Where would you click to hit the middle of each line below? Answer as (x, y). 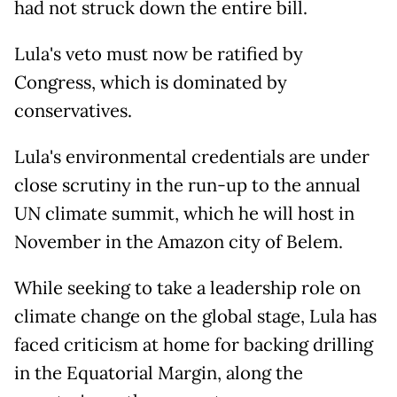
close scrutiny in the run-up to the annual (187, 186)
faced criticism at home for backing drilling (194, 345)
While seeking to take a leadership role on (187, 288)
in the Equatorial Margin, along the (159, 374)
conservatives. (73, 111)
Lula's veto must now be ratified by (159, 54)
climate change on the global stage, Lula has (195, 317)
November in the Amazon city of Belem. (179, 242)
